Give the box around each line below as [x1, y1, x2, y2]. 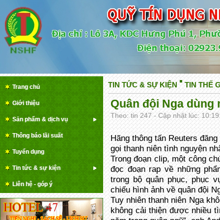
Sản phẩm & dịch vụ [12, 116, 68, 123]
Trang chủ [12, 83, 40, 90]
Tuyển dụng [12, 148, 44, 155]
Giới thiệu [12, 100, 39, 107]
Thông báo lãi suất [12, 132, 63, 139]
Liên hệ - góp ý [12, 181, 53, 188]
